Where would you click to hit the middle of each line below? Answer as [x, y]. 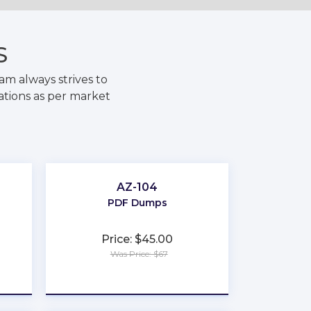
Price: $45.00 [137, 239]
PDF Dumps [137, 203]
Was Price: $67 [139, 254]
